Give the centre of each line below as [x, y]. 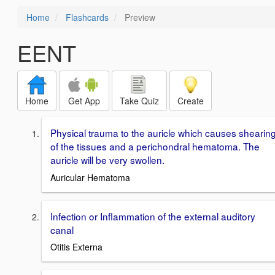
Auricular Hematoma [90, 177]
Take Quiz [139, 101]
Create [191, 101]
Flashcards [87, 17]
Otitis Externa [76, 247]
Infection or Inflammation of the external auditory [153, 216]
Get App [84, 101]
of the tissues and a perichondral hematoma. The [155, 146]
